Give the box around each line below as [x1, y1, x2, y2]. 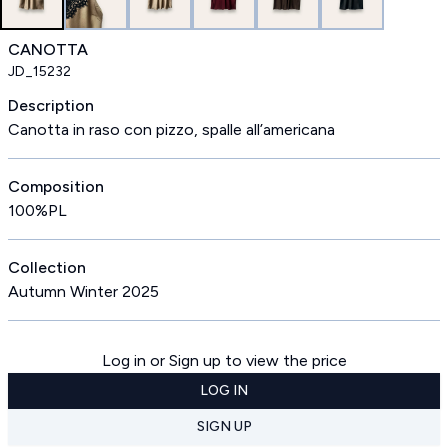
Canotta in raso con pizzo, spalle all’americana [8, 120, 335, 139]
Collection [8, 258, 86, 277]
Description [8, 96, 94, 115]
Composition [8, 177, 104, 196]
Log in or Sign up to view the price [101, 351, 347, 370]
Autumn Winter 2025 [8, 282, 159, 301]
